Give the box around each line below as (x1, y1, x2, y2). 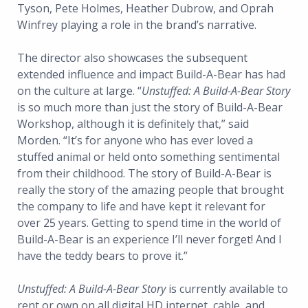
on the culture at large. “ (17, 83, 142, 99)
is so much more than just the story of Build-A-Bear (17, 100, 283, 115)
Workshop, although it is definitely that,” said (17, 116, 249, 132)
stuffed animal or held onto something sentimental (17, 149, 280, 165)
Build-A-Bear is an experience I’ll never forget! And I (17, 232, 282, 247)
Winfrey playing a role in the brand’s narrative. (17, 17, 256, 33)
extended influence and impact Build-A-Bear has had (17, 67, 285, 82)
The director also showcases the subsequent (17, 50, 247, 66)
